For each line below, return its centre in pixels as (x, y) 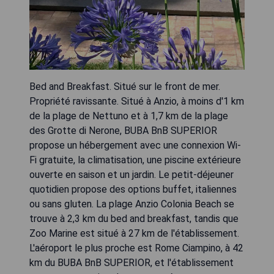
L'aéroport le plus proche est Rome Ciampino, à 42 (136, 248)
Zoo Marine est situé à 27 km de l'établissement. (134, 233)
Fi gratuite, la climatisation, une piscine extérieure (135, 160)
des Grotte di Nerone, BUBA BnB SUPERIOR (123, 131)
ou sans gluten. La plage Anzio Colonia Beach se (132, 204)
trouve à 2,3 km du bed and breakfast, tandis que (134, 219)
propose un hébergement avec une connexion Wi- (135, 145)
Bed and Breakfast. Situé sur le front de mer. (125, 87)
